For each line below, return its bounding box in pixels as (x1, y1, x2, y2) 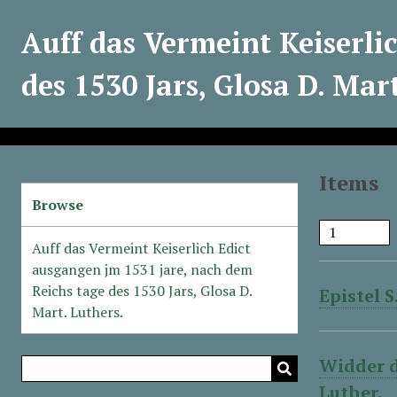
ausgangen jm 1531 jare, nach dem (32, 260, 253, 279)
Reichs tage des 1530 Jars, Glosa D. (32, 281, 253, 300)
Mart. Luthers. (32, 302, 123, 322)
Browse (32, 195, 83, 214)
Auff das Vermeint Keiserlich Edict (32, 238, 251, 258)
